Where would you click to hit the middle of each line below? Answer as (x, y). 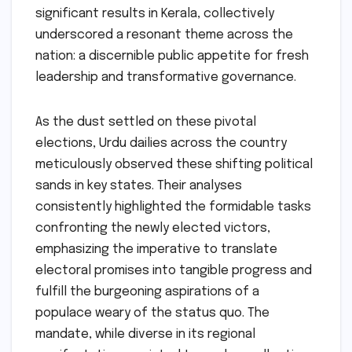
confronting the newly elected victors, (153, 229)
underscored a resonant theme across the (164, 35)
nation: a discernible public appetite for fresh (172, 57)
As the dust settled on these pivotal (146, 123)
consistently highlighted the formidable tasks (173, 207)
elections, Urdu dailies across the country (161, 144)
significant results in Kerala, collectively (155, 14)
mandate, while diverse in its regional (145, 335)
